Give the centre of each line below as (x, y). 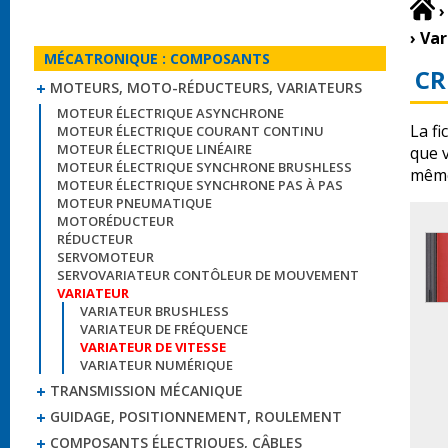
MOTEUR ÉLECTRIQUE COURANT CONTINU (190, 131)
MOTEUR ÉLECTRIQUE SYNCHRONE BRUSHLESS (204, 167)
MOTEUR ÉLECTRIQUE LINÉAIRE (154, 149)
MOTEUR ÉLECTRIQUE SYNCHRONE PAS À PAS (200, 185)
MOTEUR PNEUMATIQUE (134, 203)
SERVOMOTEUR (105, 257)
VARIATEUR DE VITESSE (153, 347)
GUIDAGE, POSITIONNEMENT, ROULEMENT (196, 416)
